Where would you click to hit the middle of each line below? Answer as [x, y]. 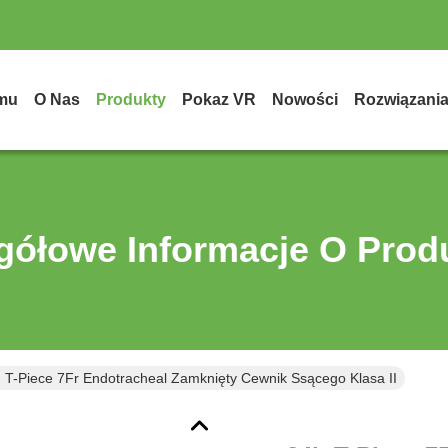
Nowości [305, 99]
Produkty [131, 99]
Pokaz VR [219, 99]
